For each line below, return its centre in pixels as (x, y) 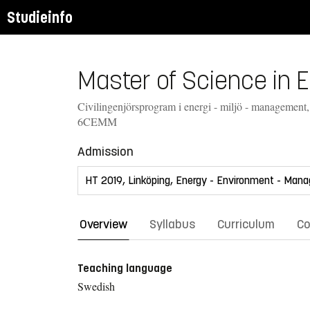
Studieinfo (40, 17)
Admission (106, 151)
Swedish (96, 286)
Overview (103, 224)
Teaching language (125, 268)
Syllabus (172, 224)
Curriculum (246, 224)
